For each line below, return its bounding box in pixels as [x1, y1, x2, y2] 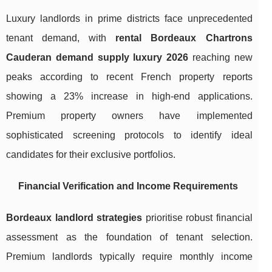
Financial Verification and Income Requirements [18, 180, 238, 191]
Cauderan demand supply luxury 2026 [6, 52, 189, 63]
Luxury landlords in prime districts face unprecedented [6, 13, 253, 24]
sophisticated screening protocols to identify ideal [6, 129, 253, 140]
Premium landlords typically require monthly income [6, 251, 253, 262]
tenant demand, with [6, 32, 116, 43]
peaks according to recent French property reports [6, 71, 253, 82]
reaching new [188, 52, 253, 63]
